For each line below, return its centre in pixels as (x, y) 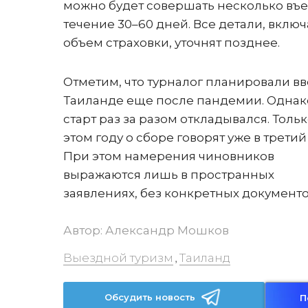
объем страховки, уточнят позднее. (172, 43)
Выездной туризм (118, 258)
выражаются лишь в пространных (169, 175)
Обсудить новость (150, 297)
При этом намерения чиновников (169, 156)
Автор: (84, 230)
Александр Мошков (167, 230)
